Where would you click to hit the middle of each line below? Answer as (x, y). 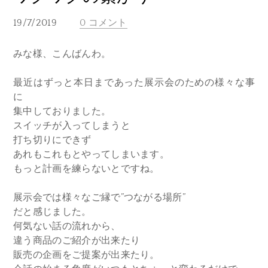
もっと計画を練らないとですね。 (86, 169)
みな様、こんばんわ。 (62, 54)
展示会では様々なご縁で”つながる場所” (100, 197)
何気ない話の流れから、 (67, 226)
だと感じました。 (52, 212)
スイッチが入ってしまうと (72, 126)
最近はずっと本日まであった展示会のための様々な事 (134, 83)
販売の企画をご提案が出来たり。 (86, 255)
